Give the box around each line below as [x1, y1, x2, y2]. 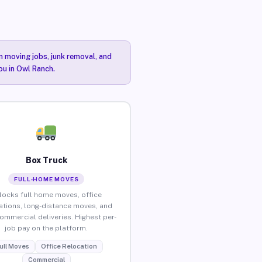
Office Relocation [40, 242, 97, 250]
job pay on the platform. [5, 223, 88, 232]
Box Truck [25, 155, 67, 165]
